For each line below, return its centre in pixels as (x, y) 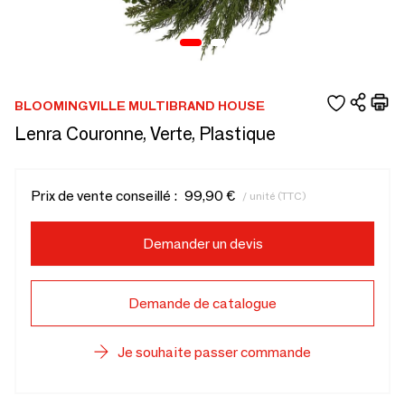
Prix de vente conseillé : (104, 196)
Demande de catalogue (202, 303)
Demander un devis (202, 244)
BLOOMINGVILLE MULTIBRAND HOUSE (140, 105)
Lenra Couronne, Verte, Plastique (145, 134)
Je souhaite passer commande (214, 352)
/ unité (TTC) (274, 195)
